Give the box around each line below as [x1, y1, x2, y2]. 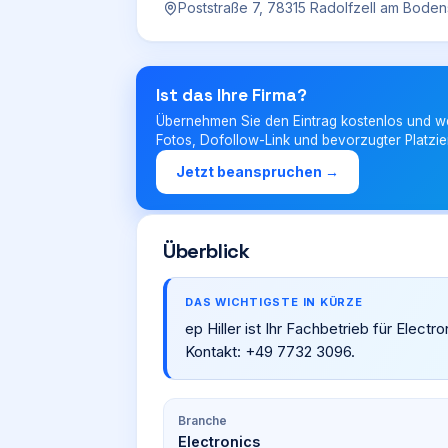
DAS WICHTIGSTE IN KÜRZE [185, 295, 363, 309]
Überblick [163, 238, 250, 264]
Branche [178, 413, 227, 428]
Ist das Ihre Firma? [156, 84, 307, 106]
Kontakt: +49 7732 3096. [185, 342, 355, 361]
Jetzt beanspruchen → [176, 163, 339, 180]
